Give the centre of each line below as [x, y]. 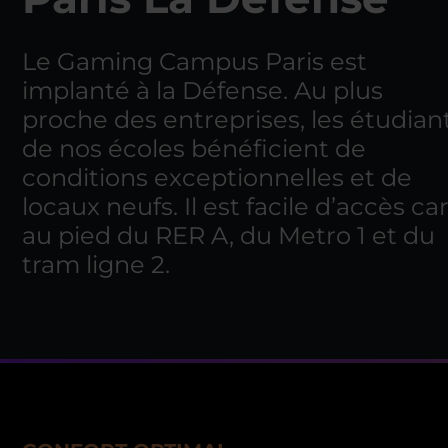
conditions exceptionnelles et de [217, 177]
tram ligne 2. [96, 264]
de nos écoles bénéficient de [194, 148]
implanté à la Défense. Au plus [202, 90]
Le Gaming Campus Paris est [194, 61]
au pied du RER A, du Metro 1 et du [228, 235]
